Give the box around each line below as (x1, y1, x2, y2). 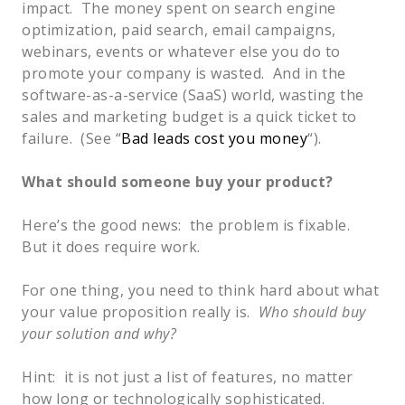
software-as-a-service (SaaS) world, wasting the (22, 84, 364, 105)
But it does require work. (22, 236, 201, 257)
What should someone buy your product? (22, 171, 334, 192)
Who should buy (258, 301, 366, 322)
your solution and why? (22, 323, 176, 344)
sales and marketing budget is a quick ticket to (22, 106, 357, 127)
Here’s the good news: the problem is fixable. (22, 214, 358, 235)
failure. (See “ (22, 127, 121, 148)
